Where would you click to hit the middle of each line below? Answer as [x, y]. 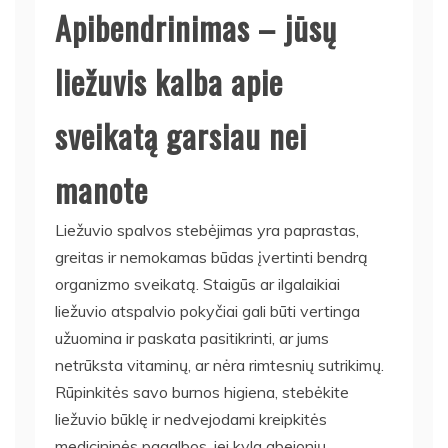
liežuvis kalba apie [169, 81]
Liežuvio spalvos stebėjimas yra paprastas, [207, 229]
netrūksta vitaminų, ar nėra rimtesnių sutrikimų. [219, 364]
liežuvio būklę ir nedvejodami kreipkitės [191, 418]
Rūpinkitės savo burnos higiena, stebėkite [202, 391]
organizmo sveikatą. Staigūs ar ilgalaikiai [197, 283]
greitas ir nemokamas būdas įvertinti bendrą [211, 256]
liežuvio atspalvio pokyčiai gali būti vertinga [207, 310]
